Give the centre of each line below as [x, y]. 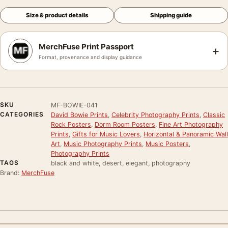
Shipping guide [171, 15]
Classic [214, 115]
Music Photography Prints [103, 144]
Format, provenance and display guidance [90, 57]
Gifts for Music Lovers [106, 134]
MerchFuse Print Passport [86, 46]
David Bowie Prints [79, 115]
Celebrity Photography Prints [155, 115]
